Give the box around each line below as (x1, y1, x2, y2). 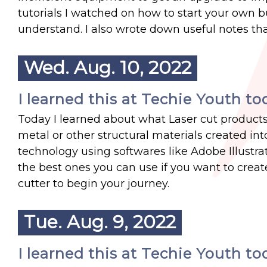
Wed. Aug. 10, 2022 (24, 57, 191, 79)
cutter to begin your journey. (18, 177, 169, 190)
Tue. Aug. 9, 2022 (24, 211, 176, 233)
